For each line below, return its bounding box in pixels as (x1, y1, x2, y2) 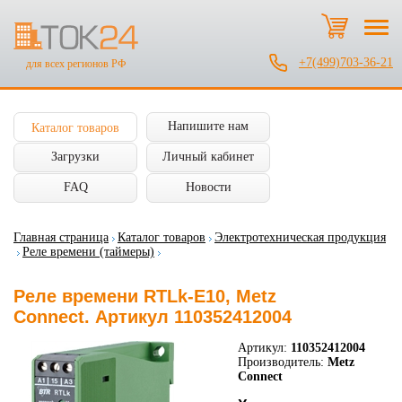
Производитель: (238, 355, 324, 369)
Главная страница (13, 231, 109, 244)
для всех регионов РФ (26, 57, 126, 71)
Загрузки (51, 150, 100, 163)
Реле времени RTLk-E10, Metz (13, 286, 276, 306)
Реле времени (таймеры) (22, 245, 154, 258)
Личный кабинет (162, 150, 254, 163)
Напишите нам (168, 119, 249, 133)
